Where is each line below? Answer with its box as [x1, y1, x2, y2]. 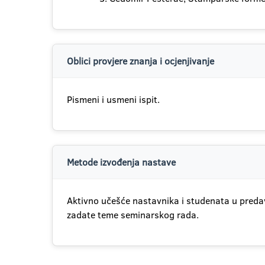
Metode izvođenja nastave [67, 156, 176, 169]
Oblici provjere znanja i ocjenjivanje [67, 54, 214, 67]
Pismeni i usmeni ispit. [67, 93, 160, 106]
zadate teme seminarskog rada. [67, 208, 199, 221]
